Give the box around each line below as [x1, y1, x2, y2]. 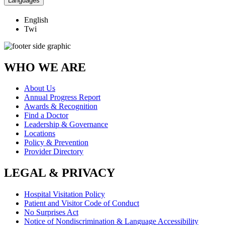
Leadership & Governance [24, 120, 108, 129]
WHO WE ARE [4, 60, 86, 74]
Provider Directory [24, 147, 83, 156]
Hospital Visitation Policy [24, 190, 105, 199]
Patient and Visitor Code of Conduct [24, 199, 139, 208]
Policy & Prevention [24, 138, 88, 147]
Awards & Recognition [24, 102, 97, 111]
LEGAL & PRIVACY [4, 166, 115, 180]
